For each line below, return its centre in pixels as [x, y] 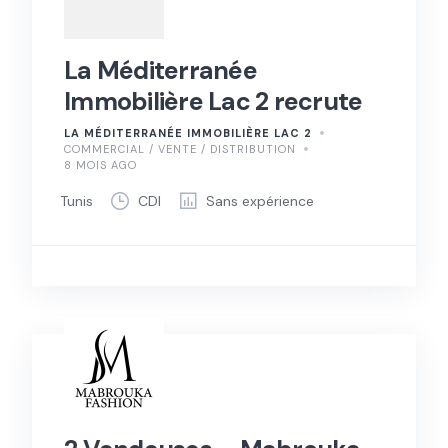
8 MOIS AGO [100, 165]
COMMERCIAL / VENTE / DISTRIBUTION [180, 149]
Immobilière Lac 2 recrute [213, 101]
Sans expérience [260, 200]
